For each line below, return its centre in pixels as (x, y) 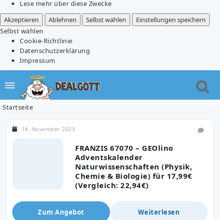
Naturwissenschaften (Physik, (134, 166)
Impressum (38, 60)
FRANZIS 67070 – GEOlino (124, 148)
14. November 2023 (48, 129)
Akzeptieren (21, 19)
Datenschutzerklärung (55, 50)
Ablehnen (62, 19)
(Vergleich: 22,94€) (112, 185)
